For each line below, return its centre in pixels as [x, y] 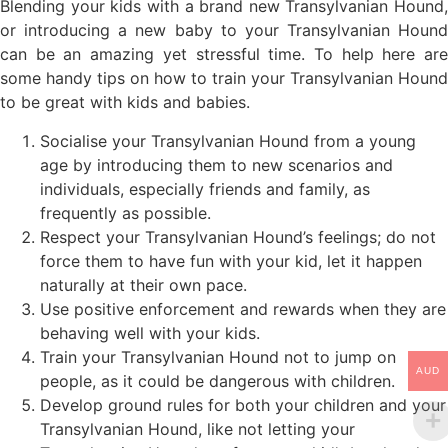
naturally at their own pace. [143, 284]
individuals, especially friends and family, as [205, 188]
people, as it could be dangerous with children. [217, 380]
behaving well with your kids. [150, 332]
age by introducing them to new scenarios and [216, 164]
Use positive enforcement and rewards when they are [243, 308]
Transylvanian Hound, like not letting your [197, 428]
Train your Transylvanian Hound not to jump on [218, 356]
